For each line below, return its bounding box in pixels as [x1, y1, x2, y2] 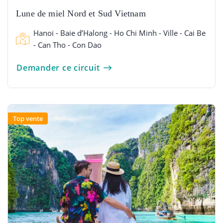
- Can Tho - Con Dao [33, 39, 102, 50]
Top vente [13, 113, 43, 123]
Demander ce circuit [16, 62, 100, 73]
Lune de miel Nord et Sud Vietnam [16, 8, 146, 18]
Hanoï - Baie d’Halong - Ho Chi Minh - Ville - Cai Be [33, 27, 206, 38]
